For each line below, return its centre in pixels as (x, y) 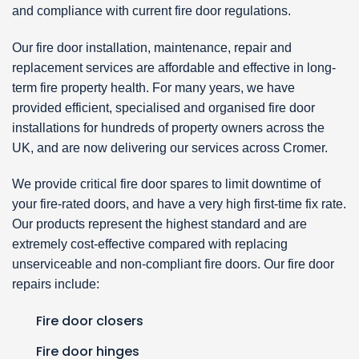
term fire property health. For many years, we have (153, 87)
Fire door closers (90, 321)
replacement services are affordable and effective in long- (174, 67)
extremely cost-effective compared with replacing (150, 244)
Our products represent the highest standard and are (159, 224)
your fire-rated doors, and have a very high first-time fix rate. (179, 204)
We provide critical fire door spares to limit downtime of (166, 184)
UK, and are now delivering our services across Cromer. (170, 147)
